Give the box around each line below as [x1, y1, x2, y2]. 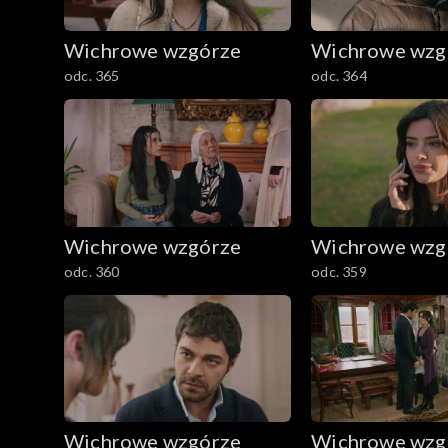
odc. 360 [64, 262, 120, 280]
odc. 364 [311, 66, 367, 84]
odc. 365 [64, 66, 120, 84]
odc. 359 [311, 262, 367, 280]
